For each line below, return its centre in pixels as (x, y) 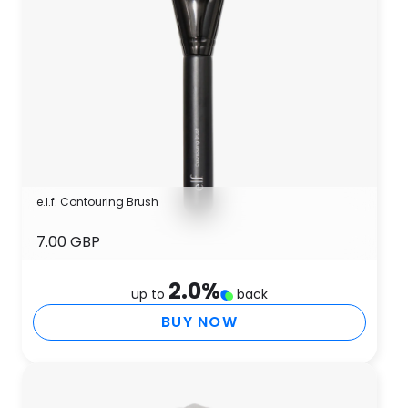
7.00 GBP (68, 242)
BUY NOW (199, 322)
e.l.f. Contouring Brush (97, 202)
